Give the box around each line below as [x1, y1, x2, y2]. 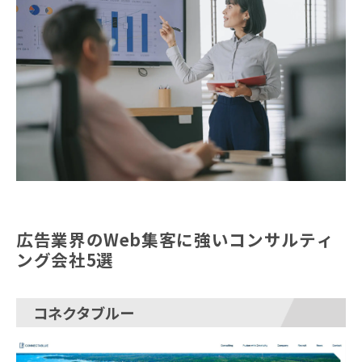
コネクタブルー [33, 302, 134, 324]
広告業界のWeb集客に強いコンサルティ [16, 227, 335, 252]
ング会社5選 [16, 247, 114, 272]
